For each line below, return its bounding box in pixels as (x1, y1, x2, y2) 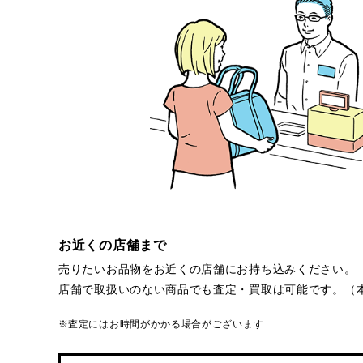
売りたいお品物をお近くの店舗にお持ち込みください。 (58, 263, 357, 275)
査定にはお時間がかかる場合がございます (68, 318, 264, 330)
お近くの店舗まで (58, 238, 167, 252)
